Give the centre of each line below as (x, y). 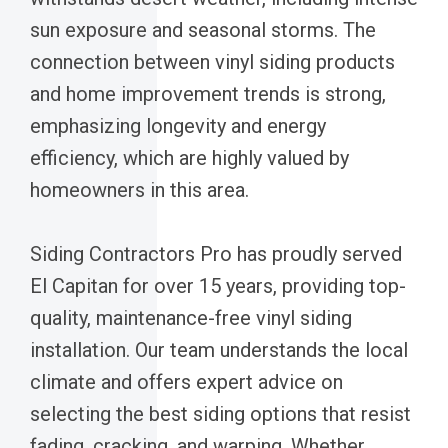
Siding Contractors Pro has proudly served (216, 253)
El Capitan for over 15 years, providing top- (218, 285)
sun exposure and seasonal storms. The (203, 29)
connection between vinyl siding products (212, 61)
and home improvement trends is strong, (208, 93)
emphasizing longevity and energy (178, 125)
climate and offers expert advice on (186, 381)
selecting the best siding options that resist (220, 413)
